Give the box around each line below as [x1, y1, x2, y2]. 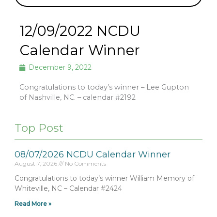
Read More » [15, 200, 51, 207]
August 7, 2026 [15, 159, 59, 167]
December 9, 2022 [29, 63, 92, 72]
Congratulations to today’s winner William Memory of [15, 173, 194, 183]
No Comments [63, 159, 106, 167]
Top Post [15, 121, 63, 135]
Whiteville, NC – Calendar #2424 [15, 184, 122, 193]
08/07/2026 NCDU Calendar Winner [15, 149, 170, 160]
